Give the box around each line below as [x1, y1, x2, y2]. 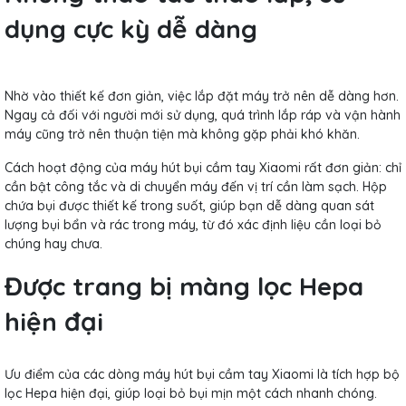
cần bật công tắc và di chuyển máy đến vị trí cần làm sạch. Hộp [5, 178, 387, 195]
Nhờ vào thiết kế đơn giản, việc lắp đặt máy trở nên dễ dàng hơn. [5, 87, 399, 104]
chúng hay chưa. [5, 235, 102, 252]
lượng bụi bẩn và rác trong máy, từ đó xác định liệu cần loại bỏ [5, 216, 382, 233]
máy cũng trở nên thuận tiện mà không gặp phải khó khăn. [5, 125, 360, 142]
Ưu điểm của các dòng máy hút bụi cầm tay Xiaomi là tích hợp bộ [5, 365, 400, 382]
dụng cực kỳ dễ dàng [5, 12, 257, 44]
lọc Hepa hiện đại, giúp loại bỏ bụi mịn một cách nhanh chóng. [5, 384, 377, 401]
